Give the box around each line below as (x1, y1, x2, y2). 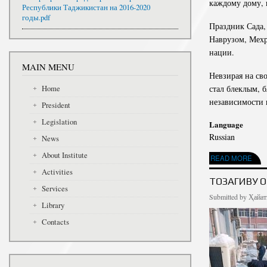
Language (209, 118, 243, 130)
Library (41, 200, 64, 210)
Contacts (41, 216, 69, 227)
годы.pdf (22, 13, 50, 23)
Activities (41, 166, 73, 177)
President (41, 100, 70, 110)
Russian (209, 131, 235, 142)
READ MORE (210, 153, 252, 163)
